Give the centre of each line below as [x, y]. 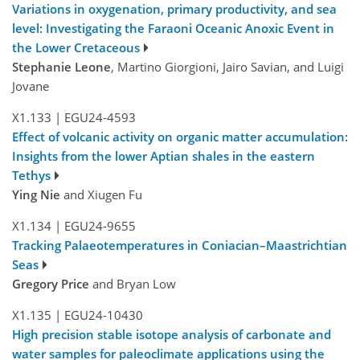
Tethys [31, 176]
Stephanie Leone [61, 67]
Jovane [31, 86]
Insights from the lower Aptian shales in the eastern [164, 156]
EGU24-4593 [100, 118]
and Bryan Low [133, 284]
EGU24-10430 [103, 315]
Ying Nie [36, 195]
